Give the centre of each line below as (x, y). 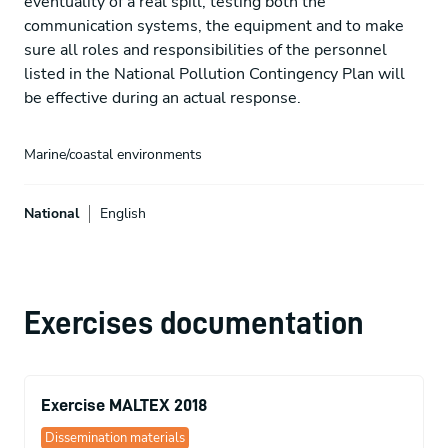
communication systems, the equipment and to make (214, 25)
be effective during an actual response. (162, 97)
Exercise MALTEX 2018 (124, 405)
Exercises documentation (194, 323)
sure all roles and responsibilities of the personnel (205, 49)
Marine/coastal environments (113, 154)
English (123, 213)
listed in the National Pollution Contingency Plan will (214, 73)
